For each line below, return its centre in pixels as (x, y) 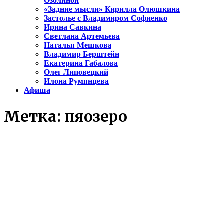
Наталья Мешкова (78, 45)
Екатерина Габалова (81, 63)
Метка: (34, 117)
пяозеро (96, 117)
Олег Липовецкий (76, 72)
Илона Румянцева (76, 81)
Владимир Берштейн (82, 54)
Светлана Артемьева (82, 36)
